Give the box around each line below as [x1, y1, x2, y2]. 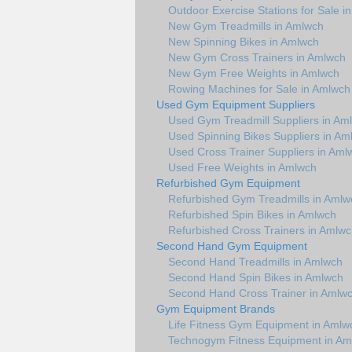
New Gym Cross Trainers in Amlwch [168, 50, 346, 64]
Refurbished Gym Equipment [156, 176, 300, 189]
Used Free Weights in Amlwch [168, 160, 317, 174]
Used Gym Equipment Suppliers [156, 97, 315, 111]
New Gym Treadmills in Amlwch [168, 19, 324, 32]
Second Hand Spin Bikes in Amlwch [168, 270, 343, 284]
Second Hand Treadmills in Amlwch [168, 255, 343, 268]
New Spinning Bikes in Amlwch [168, 35, 319, 48]
